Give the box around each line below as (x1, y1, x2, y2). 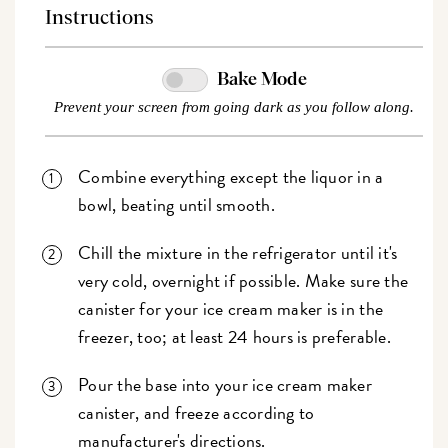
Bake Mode (216, 71, 307, 90)
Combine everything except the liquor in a (78, 163, 384, 191)
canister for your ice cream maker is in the (78, 295, 384, 323)
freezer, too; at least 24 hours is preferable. (78, 323, 391, 351)
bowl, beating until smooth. (78, 191, 275, 219)
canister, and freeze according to (78, 399, 315, 427)
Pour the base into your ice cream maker (78, 371, 372, 399)
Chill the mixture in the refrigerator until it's (78, 239, 398, 267)
